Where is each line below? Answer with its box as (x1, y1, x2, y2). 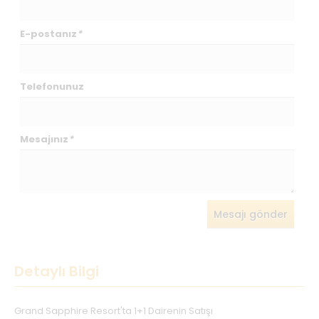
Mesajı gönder (214, 207, 288, 222)
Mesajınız (20, 132, 69, 147)
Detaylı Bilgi (14, 261, 99, 282)
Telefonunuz (20, 80, 85, 94)
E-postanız (20, 27, 78, 41)
